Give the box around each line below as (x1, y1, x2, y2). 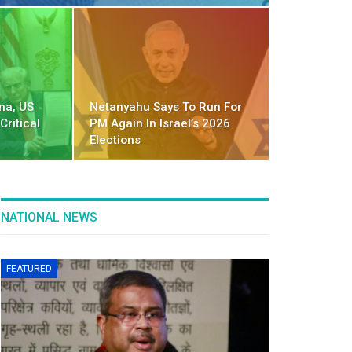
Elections (90, 133, 141, 148)
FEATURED (5, 263, 52, 275)
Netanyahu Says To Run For (90, 100, 243, 115)
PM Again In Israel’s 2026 (90, 116, 231, 131)
